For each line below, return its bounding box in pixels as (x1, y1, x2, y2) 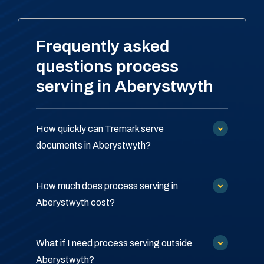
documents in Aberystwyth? (36, 140, 151, 151)
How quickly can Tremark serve (36, 124, 164, 134)
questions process (36, 57, 179, 76)
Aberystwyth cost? (36, 197, 115, 208)
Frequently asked (36, 37, 169, 56)
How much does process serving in (36, 181, 178, 192)
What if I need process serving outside (36, 238, 192, 249)
